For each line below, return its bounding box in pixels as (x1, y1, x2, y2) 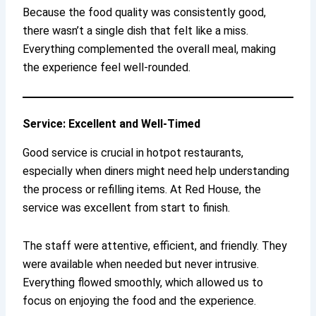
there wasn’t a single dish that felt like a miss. (23, 24, 249, 38)
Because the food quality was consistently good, (23, 6, 267, 20)
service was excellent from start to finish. (23, 201, 231, 215)
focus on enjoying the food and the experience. (23, 294, 257, 308)
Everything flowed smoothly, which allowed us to (23, 276, 264, 290)
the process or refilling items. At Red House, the (23, 183, 262, 197)
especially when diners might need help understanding (23, 164, 290, 178)
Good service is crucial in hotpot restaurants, (23, 146, 244, 160)
